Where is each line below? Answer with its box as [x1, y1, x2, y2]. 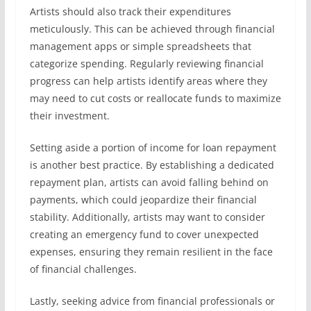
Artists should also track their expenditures [29, 5, 231, 18]
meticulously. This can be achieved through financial [29, 22, 275, 35]
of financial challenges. [29, 262, 137, 276]
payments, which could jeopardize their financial [29, 193, 257, 206]
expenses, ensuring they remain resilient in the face [29, 245, 273, 258]
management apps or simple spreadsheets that [29, 40, 251, 53]
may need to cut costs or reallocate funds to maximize [29, 92, 281, 105]
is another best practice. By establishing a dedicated [29, 158, 274, 171]
